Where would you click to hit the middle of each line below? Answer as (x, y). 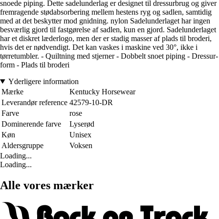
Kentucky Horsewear (102, 92)
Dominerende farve (31, 124)
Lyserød (82, 124)
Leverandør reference (34, 103)
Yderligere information (43, 82)
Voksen (81, 146)
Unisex (80, 135)
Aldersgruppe (22, 146)
